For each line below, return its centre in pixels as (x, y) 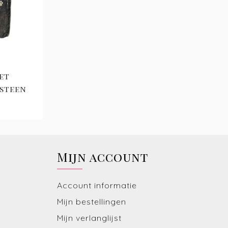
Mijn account (103, 157)
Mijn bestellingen (92, 202)
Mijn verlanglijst (89, 218)
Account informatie (97, 186)
